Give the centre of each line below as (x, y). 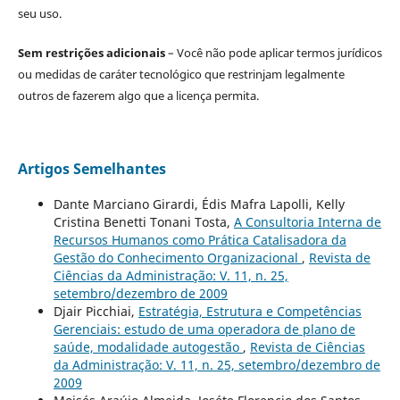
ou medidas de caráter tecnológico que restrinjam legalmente (181, 75)
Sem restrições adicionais (91, 53)
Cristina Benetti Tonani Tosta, (143, 222)
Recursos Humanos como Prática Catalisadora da (200, 240)
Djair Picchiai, (96, 312)
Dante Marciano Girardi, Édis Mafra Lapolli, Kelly (199, 204)
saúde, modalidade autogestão (148, 347)
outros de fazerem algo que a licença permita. (138, 96)
